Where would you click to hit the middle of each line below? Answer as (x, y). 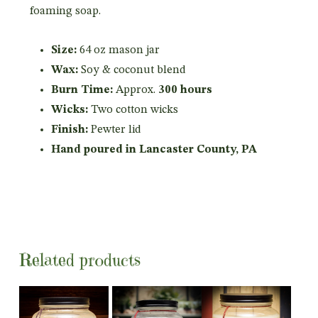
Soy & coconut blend (132, 70)
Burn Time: (82, 90)
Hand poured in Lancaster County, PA (154, 149)
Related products (79, 259)
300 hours (185, 90)
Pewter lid (114, 130)
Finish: (69, 130)
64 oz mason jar (118, 50)
